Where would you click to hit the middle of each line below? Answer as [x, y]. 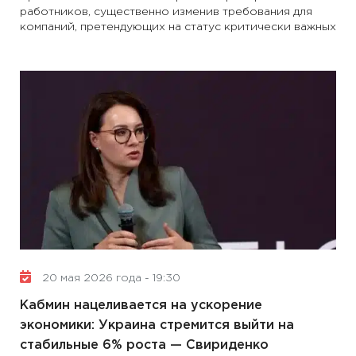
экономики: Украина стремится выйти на [157, 325]
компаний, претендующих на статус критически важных [178, 27]
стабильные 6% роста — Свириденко [144, 345]
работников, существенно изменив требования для [166, 12]
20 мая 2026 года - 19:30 [110, 278]
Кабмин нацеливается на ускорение [141, 306]
